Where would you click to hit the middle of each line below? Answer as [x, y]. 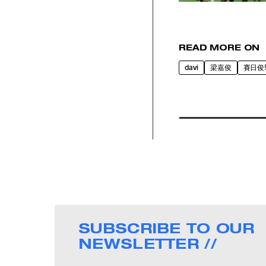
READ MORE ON [219, 47]
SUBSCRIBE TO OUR [166, 227]
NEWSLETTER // [148, 243]
